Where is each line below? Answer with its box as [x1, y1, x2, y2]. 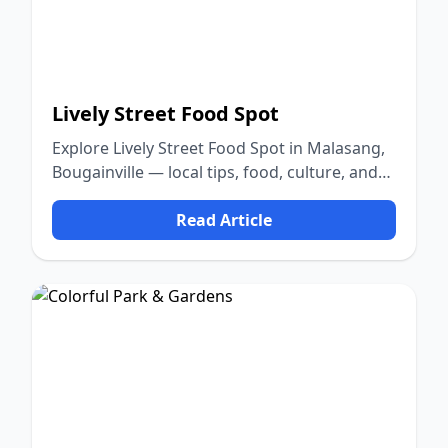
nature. [52, 185, 107, 207]
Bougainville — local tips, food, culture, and [52, 161, 378, 183]
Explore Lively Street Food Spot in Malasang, [52, 137, 385, 159]
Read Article [176, 209, 272, 231]
